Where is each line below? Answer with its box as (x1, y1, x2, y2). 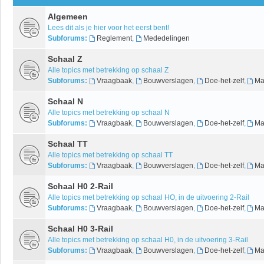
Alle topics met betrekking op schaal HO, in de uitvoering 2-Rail (48, 193, 249, 202)
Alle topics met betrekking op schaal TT (48, 150, 173, 159)
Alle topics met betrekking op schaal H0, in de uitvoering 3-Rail (48, 235, 248, 244)
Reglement (96, 34, 132, 42)
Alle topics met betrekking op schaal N (48, 108, 170, 117)
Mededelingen (143, 34, 190, 42)
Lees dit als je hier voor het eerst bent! (48, 23, 169, 32)
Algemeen (48, 11, 88, 21)
